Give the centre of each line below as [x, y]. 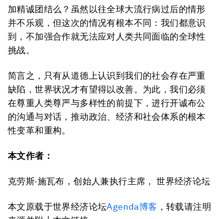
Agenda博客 [132, 207]
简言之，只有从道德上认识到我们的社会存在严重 [107, 76]
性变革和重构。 [39, 130]
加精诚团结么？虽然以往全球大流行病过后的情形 [107, 9]
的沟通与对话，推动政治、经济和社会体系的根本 [107, 117]
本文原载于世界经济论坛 [57, 207]
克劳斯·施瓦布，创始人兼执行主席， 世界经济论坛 [109, 181]
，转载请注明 [184, 207]
